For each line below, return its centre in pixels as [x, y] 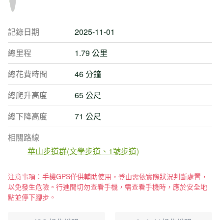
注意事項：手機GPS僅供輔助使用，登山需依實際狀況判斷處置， [108, 176]
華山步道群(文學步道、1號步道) [83, 151]
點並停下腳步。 [32, 197]
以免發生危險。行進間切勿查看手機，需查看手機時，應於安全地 [108, 187]
